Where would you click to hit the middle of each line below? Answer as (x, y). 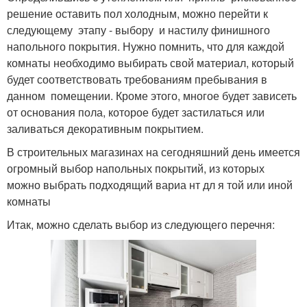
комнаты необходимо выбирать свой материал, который (150, 62)
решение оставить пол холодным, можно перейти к (137, 13)
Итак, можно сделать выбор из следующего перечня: (141, 224)
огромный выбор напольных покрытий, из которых (136, 168)
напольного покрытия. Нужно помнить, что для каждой (146, 46)
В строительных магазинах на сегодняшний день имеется (153, 151)
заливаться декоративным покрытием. (105, 128)
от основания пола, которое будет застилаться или (136, 112)
